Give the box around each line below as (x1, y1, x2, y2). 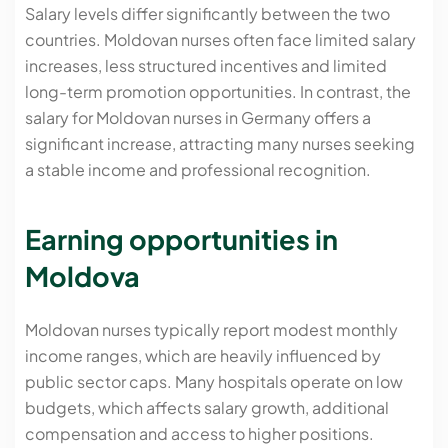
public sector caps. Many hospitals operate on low (25, 370, 403, 392)
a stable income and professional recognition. (25, 159, 371, 181)
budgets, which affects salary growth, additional (25, 396, 389, 418)
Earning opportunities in (25, 221, 338, 256)
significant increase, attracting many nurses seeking (25, 133, 415, 155)
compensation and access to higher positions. (25, 422, 374, 444)
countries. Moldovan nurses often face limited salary (25, 29, 416, 51)
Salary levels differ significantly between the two (25, 3, 390, 25)
